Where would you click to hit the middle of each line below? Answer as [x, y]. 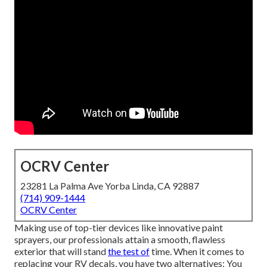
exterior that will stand [61, 252]
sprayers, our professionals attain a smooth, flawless [120, 240]
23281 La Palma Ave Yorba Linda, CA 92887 [110, 186]
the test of [129, 252]
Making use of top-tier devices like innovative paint [119, 228]
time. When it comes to [197, 252]
